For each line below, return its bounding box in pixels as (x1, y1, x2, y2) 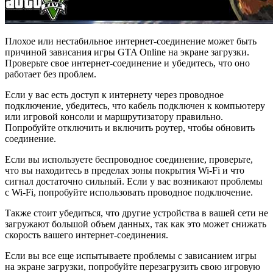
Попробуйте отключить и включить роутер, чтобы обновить (5, 122, 255, 133)
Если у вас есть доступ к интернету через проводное (5, 90, 224, 101)
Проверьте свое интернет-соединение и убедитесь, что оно (5, 58, 250, 69)
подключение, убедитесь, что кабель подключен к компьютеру (5, 101, 265, 112)
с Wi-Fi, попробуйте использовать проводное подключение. (5, 187, 253, 198)
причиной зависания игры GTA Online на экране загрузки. (5, 47, 249, 58)
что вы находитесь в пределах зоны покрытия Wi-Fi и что (5, 165, 244, 176)
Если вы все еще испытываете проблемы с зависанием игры (5, 250, 257, 261)
